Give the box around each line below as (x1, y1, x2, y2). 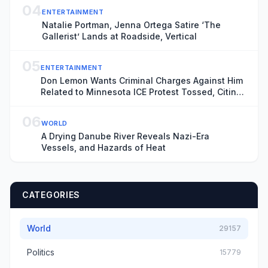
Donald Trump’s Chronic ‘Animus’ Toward (41, 98, 212, 108)
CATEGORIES (22, 189, 80, 200)
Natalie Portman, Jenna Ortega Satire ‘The (42, 19, 221, 30)
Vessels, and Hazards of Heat (41, 142, 166, 153)
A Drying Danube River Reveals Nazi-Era (41, 130, 209, 141)
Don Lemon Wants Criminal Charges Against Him (41, 75, 243, 86)
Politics (27, 246, 54, 257)
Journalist (41, 109, 83, 120)
